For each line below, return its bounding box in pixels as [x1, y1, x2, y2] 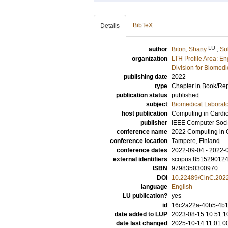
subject [146, 101, 167, 108]
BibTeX [133, 22, 153, 29]
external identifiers [113, 156, 167, 163]
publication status [116, 92, 167, 99]
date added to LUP [115, 211, 167, 218]
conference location [110, 137, 167, 145]
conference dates [117, 147, 167, 154]
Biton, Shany [172, 46, 207, 53]
